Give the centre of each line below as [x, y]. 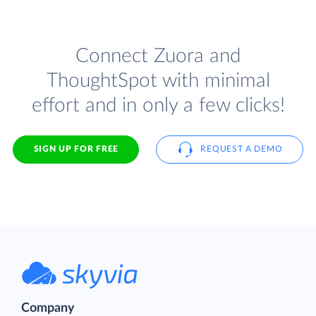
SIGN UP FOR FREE [76, 149]
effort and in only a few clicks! [158, 105]
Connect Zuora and [158, 56]
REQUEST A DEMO [242, 149]
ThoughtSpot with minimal [158, 80]
